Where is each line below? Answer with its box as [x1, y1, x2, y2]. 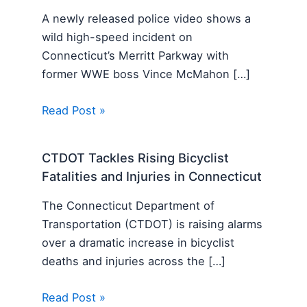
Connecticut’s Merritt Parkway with [42, 49, 230, 63]
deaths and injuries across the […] [42, 254, 226, 269]
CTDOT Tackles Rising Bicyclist [42, 149, 230, 165]
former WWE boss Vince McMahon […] [42, 67, 251, 82]
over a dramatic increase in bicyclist [42, 236, 235, 250]
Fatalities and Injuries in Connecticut [42, 168, 262, 184]
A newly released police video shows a [42, 12, 251, 26]
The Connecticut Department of [42, 199, 215, 213]
